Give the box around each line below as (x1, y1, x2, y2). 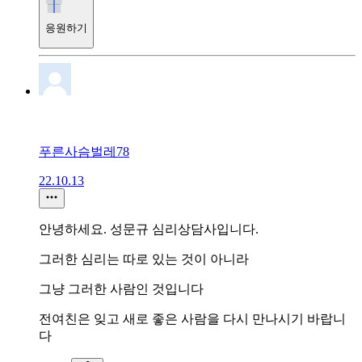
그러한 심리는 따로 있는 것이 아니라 (39, 252, 249, 267)
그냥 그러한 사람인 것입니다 (39, 282, 204, 297)
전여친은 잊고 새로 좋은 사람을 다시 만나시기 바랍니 (39, 312, 346, 326)
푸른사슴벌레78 (39, 145, 129, 159)
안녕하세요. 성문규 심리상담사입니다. (39, 222, 259, 237)
